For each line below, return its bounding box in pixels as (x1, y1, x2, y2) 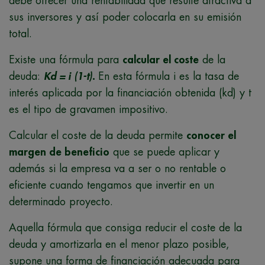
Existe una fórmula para (9, 54, 122, 65)
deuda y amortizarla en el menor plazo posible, (9, 238, 230, 250)
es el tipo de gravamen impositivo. (9, 104, 168, 115)
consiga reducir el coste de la (105, 222, 242, 233)
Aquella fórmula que (9, 222, 105, 233)
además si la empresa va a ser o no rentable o (9, 163, 226, 174)
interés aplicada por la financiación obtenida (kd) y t (9, 87, 251, 98)
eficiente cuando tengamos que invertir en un (9, 179, 214, 190)
